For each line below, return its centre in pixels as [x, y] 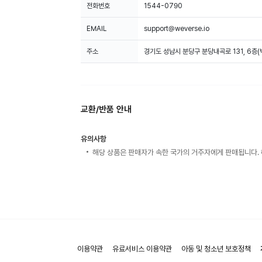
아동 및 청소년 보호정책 [216, 249]
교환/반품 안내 [106, 109]
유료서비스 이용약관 [142, 249]
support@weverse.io [177, 29]
